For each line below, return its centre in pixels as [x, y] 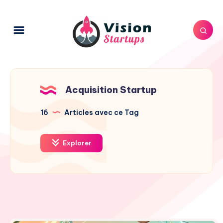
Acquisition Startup [111, 90]
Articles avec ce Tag [101, 112]
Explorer [76, 143]
